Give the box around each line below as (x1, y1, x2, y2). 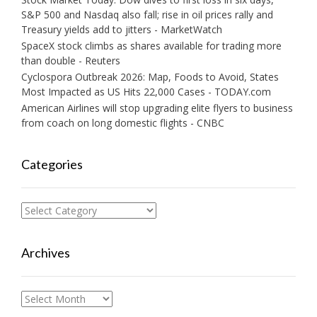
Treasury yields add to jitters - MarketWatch (21, 22, 222, 36)
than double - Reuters (21, 53, 120, 67)
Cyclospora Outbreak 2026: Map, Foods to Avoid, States (21, 69, 279, 83)
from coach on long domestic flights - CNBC (21, 115, 224, 129)
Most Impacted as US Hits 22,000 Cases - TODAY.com (21, 84, 271, 98)
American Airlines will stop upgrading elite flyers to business (21, 100, 293, 115)
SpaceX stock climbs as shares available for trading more (21, 38, 282, 52)
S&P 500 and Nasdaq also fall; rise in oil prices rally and (21, 7, 273, 21)
